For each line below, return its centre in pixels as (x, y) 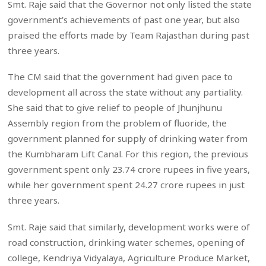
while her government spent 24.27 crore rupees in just (126, 185)
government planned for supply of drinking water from (128, 139)
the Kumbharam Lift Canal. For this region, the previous (128, 154)
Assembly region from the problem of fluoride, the (118, 123)
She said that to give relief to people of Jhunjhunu (115, 108)
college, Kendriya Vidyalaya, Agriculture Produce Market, (129, 257)
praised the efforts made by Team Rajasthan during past (129, 35)
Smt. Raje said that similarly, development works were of (129, 227)
